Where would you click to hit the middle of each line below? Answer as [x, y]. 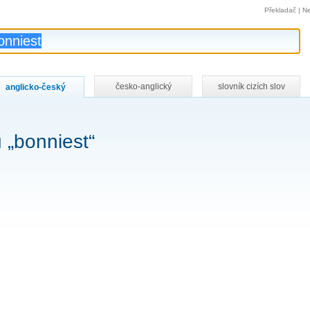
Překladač [280, 10]
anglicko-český [35, 87]
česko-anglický [143, 86]
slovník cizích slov [251, 86]
